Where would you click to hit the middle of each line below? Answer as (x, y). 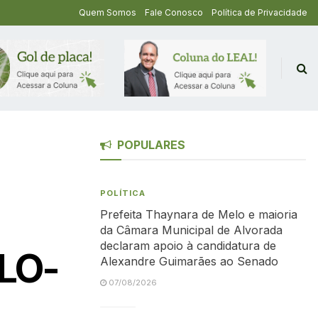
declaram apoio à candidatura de (188, 246)
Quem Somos (108, 12)
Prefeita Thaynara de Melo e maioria (199, 214)
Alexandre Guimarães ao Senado (189, 261)
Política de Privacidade (259, 12)
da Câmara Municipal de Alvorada (191, 230)
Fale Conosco (174, 12)
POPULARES (151, 145)
